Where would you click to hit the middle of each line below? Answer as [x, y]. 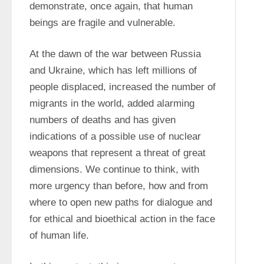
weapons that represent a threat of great [118, 153]
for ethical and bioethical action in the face [122, 219]
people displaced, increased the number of [123, 87]
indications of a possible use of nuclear [115, 136]
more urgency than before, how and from [119, 186]
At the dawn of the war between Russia [115, 54]
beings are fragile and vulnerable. [103, 23]
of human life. [59, 235]
